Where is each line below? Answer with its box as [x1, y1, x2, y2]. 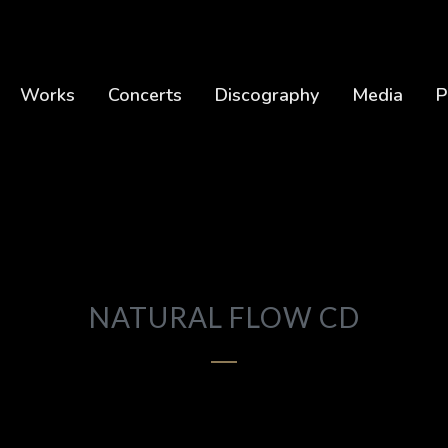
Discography [214, 83, 319, 107]
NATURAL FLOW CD [88, 299, 360, 334]
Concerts [107, 83, 182, 107]
